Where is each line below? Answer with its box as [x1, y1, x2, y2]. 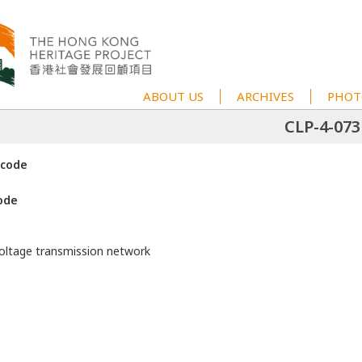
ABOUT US [143, 88, 204, 104]
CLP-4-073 [284, 116, 360, 137]
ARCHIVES [237, 88, 294, 104]
